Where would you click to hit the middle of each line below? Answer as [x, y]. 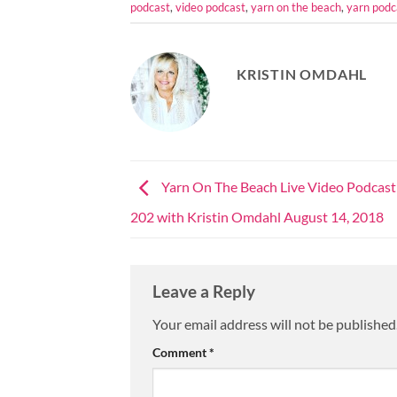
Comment [181, 353]
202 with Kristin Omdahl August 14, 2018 [257, 216]
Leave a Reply [206, 291]
